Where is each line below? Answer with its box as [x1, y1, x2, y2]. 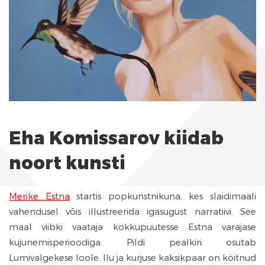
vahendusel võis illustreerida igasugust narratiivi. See [9, 206, 256, 217]
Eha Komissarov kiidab [9, 127, 224, 150]
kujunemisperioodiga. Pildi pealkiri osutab [9, 237, 256, 248]
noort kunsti [9, 152, 125, 174]
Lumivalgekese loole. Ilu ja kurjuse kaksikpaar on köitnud [9, 252, 256, 263]
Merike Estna [9, 190, 70, 202]
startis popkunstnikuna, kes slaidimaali [69, 190, 257, 202]
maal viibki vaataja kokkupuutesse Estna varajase [9, 221, 256, 232]
